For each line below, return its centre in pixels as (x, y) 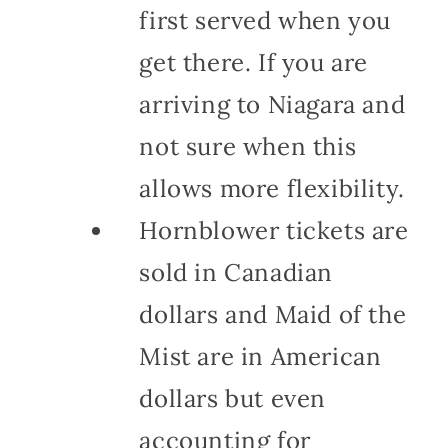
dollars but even (232, 398)
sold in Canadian (236, 272)
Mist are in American (260, 356)
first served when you (265, 20)
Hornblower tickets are (274, 230)
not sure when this (248, 146)
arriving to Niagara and (272, 104)
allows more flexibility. (272, 188)
